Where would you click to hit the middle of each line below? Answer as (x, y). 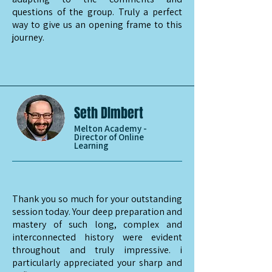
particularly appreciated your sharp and (97, 263)
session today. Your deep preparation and (97, 212)
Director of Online (109, 137)
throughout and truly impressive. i (97, 250)
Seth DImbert (109, 113)
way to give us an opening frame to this (97, 25)
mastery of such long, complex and (97, 224)
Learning (91, 145)
